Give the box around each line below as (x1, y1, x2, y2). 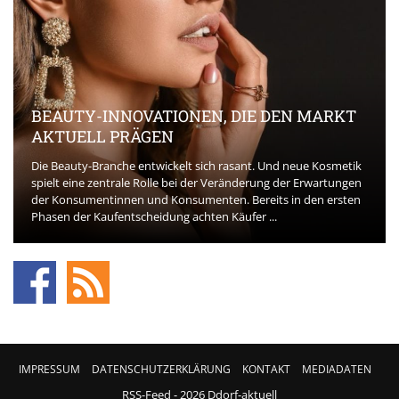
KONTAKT (242, 361, 290, 377)
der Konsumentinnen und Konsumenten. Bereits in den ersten (31, 191, 361, 208)
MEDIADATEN (302, 361, 371, 377)
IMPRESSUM (19, 361, 80, 377)
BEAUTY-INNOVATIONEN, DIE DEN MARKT (31, 104, 356, 126)
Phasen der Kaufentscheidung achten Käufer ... (31, 208, 277, 224)
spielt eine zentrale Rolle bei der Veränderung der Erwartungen (31, 174, 362, 191)
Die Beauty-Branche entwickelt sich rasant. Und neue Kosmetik (31, 157, 362, 174)
